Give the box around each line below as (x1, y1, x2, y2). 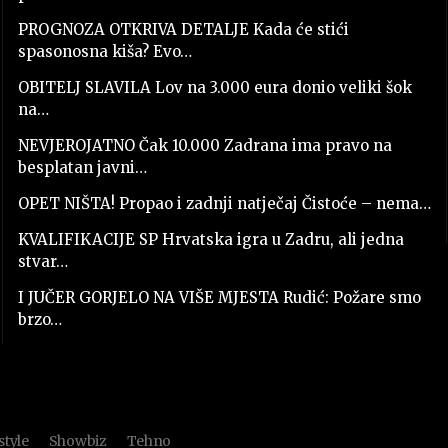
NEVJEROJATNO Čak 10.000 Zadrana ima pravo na (17, 135, 392, 155)
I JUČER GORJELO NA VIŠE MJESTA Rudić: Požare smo (17, 287, 421, 307)
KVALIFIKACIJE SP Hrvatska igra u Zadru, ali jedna (17, 229, 404, 249)
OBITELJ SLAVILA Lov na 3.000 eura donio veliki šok (17, 77, 412, 97)
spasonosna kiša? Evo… (17, 41, 192, 61)
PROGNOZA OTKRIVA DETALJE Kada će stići (17, 19, 349, 39)
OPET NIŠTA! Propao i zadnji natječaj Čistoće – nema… (17, 193, 431, 213)
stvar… (17, 251, 68, 271)
